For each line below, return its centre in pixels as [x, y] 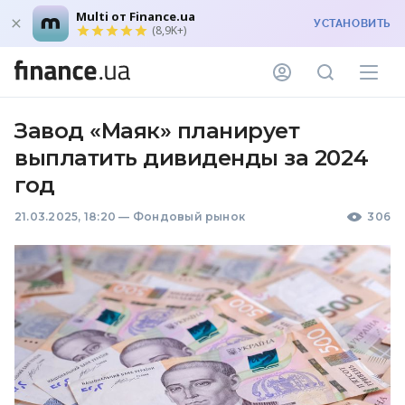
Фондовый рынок [189, 217]
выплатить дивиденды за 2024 [192, 158]
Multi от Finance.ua [136, 16]
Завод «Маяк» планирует [157, 131]
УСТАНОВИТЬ [352, 24]
